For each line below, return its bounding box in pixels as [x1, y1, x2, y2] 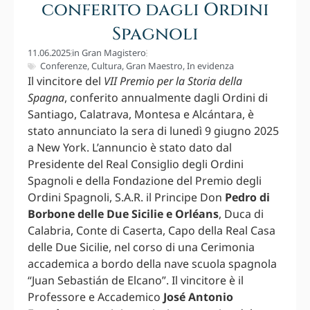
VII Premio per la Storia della [104, 73, 242, 89]
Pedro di [225, 190, 270, 206]
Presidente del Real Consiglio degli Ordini [28, 156, 244, 172]
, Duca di [219, 206, 264, 222]
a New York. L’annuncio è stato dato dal [28, 140, 232, 156]
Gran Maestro [126, 60, 183, 73]
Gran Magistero [82, 46, 146, 60]
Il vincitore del [28, 73, 104, 89]
